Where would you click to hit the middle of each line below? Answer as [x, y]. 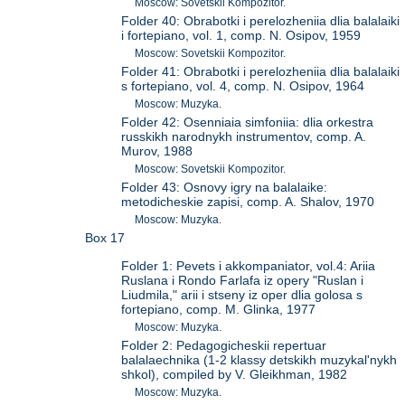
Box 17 [105, 238]
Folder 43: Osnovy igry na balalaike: [225, 188]
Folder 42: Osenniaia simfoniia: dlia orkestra [248, 122]
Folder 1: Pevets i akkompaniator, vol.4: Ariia [249, 265]
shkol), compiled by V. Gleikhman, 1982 [235, 374]
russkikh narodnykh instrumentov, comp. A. [244, 137]
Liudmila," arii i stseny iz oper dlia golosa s [242, 294]
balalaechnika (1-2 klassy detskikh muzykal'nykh [259, 359]
